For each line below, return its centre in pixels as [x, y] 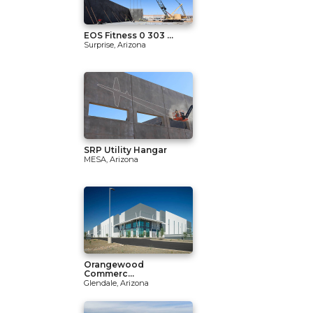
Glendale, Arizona [116, 283]
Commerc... [109, 274]
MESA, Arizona [111, 159]
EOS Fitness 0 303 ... [129, 35]
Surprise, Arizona [115, 45]
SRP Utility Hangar [125, 150]
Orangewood [114, 264]
